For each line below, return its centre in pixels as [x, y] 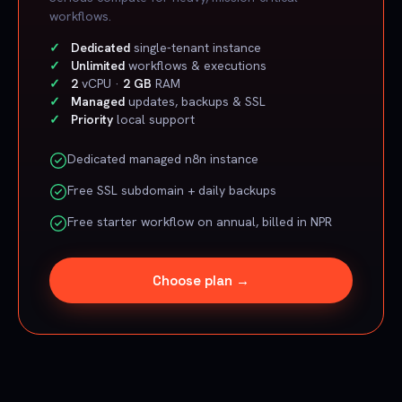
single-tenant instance [196, 47]
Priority [92, 119]
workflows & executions [196, 65]
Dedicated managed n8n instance [163, 158]
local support [154, 119]
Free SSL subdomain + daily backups [172, 190]
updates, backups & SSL [195, 101]
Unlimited [98, 65]
